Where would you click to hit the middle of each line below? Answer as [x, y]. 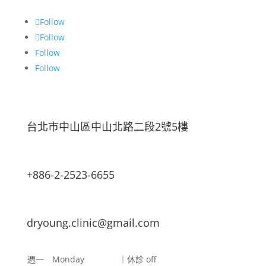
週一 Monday [56, 259]
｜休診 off [137, 259]
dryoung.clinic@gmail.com [93, 223]
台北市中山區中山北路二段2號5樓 [107, 126]
